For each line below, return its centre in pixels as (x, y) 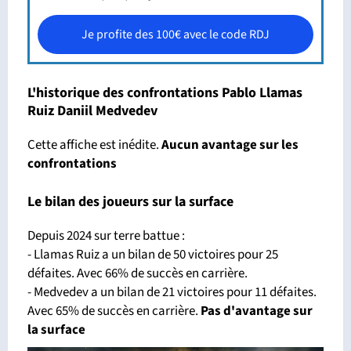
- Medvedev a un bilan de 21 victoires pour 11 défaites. (172, 293)
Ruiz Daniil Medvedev (92, 111)
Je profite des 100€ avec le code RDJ (175, 35)
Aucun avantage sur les (230, 145)
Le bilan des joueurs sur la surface (130, 202)
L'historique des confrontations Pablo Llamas (165, 93)
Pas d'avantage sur (257, 311)
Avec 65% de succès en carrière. (114, 311)
